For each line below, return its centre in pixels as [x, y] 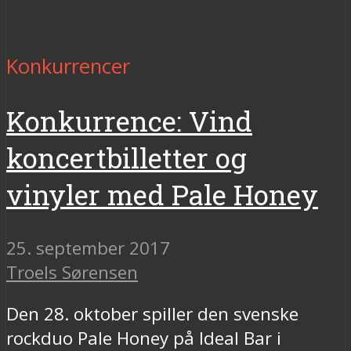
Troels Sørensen [72, 272]
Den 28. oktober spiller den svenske [152, 314]
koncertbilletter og [127, 157]
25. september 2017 [88, 248]
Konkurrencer [68, 66]
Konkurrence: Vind [129, 121]
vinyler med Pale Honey [162, 194]
